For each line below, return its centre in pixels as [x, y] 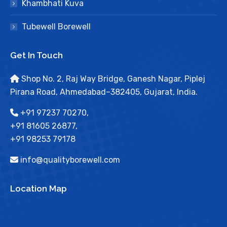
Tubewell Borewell [56, 26]
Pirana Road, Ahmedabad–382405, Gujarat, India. [104, 92]
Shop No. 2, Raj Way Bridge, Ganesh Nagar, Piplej [112, 79]
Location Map [39, 188]
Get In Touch [36, 55]
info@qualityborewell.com [69, 160]
